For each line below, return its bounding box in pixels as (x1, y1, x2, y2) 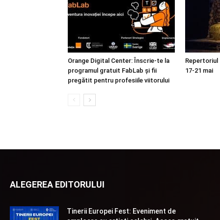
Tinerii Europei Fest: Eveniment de (67, 207, 176, 215)
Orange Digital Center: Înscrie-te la (68, 57, 169, 64)
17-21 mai (185, 67, 213, 74)
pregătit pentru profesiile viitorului (68, 77, 169, 84)
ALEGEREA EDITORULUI (10, 179, 105, 190)
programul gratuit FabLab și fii (68, 67, 157, 74)
